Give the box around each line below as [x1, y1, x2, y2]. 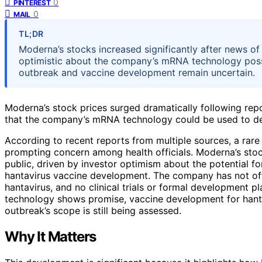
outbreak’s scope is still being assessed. [5, 204, 181, 216]
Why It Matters [5, 227, 96, 245]
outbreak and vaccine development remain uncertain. [19, 66, 255, 78]
